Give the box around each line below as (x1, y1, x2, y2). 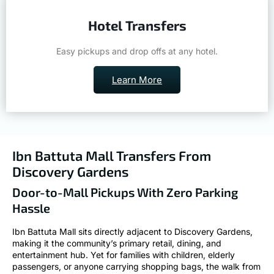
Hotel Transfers (87, 17, 187, 34)
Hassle (12, 200, 50, 215)
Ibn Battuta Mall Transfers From (12, 147, 211, 163)
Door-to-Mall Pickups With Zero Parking (12, 184, 238, 199)
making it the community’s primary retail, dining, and (12, 237, 221, 248)
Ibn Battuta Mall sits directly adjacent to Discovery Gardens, (12, 226, 253, 237)
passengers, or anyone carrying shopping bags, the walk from (12, 261, 261, 272)
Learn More (112, 73, 162, 86)
